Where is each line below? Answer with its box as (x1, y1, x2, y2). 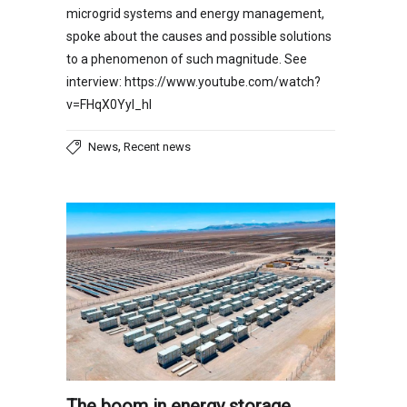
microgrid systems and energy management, (66, 5, 324, 21)
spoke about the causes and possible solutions (66, 28, 332, 44)
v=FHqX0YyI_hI (66, 96, 157, 112)
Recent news (124, 139, 191, 154)
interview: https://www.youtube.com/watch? (66, 74, 321, 89)
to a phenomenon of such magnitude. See (66, 51, 307, 66)
